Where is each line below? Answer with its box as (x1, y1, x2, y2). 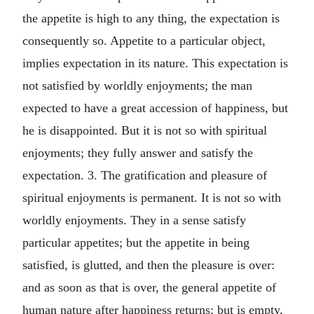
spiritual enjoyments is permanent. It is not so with (22, 190, 281, 205)
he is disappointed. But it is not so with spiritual (22, 123, 267, 137)
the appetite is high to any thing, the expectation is (22, 11, 280, 25)
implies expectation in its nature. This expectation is (22, 55, 288, 70)
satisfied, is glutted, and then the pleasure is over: (22, 257, 275, 272)
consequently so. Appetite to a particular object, (22, 33, 266, 48)
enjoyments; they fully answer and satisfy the (22, 145, 253, 160)
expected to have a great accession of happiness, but (22, 100, 288, 115)
